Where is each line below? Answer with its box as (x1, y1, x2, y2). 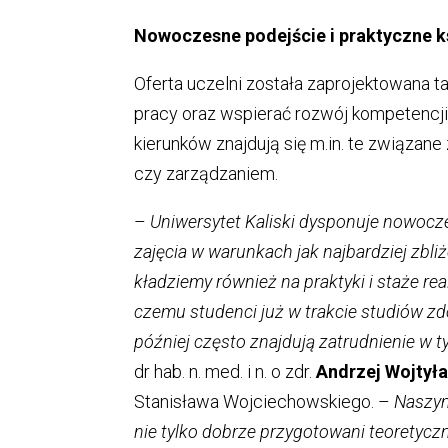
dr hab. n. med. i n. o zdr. (134, 360, 317, 382)
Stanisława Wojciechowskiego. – (134, 390, 391, 412)
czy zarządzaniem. (134, 162, 279, 184)
